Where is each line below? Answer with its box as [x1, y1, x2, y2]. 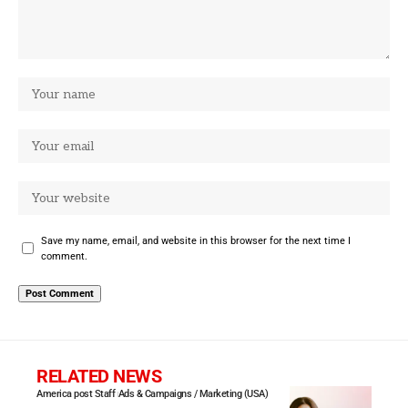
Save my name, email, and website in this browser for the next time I [41, 234, 351, 247]
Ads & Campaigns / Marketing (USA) [117, 387, 269, 400]
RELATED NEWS [36, 364, 161, 387]
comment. [41, 250, 87, 262]
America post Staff [36, 387, 115, 400]
